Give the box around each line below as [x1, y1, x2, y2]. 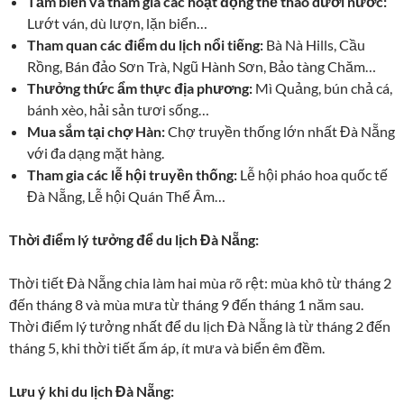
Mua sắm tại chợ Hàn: [27, 123, 165, 141]
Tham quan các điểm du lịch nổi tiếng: [27, 36, 263, 54]
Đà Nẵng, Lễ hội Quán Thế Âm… [27, 188, 225, 206]
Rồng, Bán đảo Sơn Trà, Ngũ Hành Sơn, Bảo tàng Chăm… [27, 58, 376, 76]
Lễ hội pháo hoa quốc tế [237, 166, 388, 184]
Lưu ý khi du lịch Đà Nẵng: [9, 382, 174, 400]
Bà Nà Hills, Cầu [263, 36, 365, 54]
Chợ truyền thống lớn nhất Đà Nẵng [165, 123, 395, 141]
